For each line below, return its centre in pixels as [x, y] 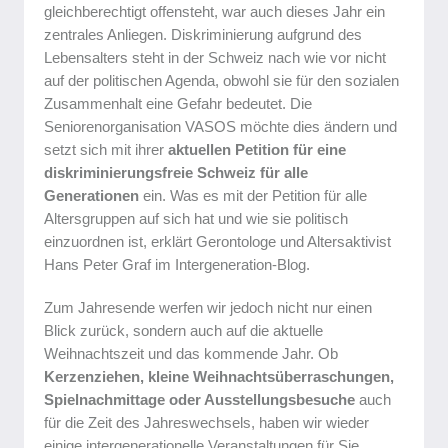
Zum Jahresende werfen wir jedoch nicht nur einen [208, 307]
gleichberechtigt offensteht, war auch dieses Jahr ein [214, 11]
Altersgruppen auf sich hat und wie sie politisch [196, 218]
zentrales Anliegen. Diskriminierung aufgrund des [203, 34]
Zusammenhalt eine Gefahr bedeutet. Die [178, 103]
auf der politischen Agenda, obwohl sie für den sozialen [221, 80]
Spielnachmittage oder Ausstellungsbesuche [199, 399]
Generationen [91, 195]
